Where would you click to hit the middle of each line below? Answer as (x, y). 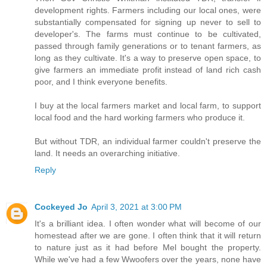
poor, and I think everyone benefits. (101, 81)
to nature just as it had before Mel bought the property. (148, 247)
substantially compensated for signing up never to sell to (148, 22)
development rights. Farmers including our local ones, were (148, 10)
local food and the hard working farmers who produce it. (140, 117)
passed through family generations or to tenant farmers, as (148, 46)
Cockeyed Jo (61, 207)
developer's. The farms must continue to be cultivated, (148, 34)
